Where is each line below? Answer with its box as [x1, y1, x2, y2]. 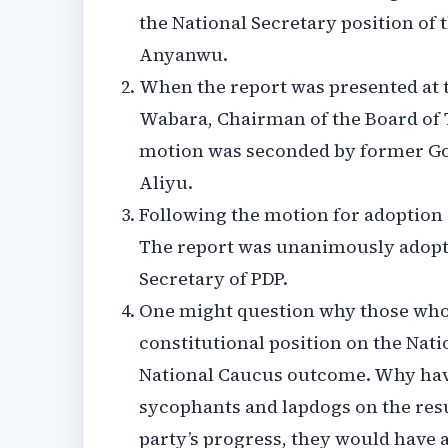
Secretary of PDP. [139, 266, 288, 292]
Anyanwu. [139, 42, 228, 68]
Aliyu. [139, 170, 193, 196]
